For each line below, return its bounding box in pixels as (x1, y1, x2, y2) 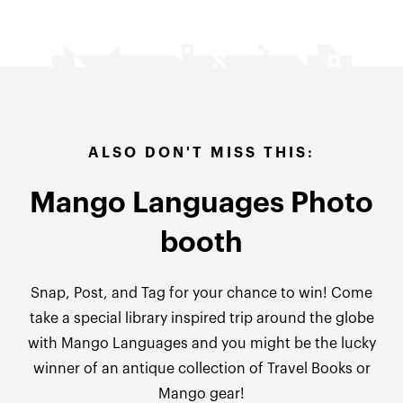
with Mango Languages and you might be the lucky (27, 336, 376, 352)
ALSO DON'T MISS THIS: (88, 146, 315, 161)
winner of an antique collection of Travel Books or (32, 362, 371, 377)
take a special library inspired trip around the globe (29, 311, 374, 327)
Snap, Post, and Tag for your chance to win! (31, 286, 331, 301)
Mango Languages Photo (30, 189, 373, 219)
